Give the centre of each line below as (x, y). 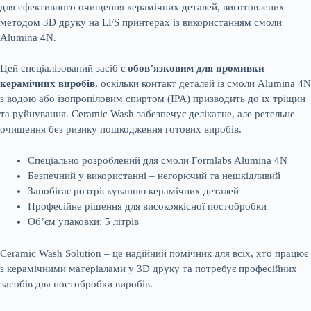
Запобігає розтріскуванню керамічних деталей (133, 191)
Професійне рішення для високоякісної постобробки (147, 206)
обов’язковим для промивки (196, 68)
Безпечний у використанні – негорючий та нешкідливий (154, 175)
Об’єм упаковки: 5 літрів (83, 221)
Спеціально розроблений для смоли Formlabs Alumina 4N (158, 160)
